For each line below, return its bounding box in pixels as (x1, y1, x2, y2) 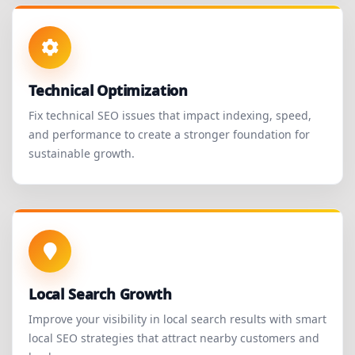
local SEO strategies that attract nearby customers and (29, 330, 319, 346)
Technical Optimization (29, 81, 189, 101)
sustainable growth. (29, 146, 135, 162)
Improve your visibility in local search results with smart (29, 311, 326, 327)
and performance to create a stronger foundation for (29, 127, 310, 143)
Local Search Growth (29, 284, 172, 304)
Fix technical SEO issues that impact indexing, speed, (29, 108, 311, 124)
